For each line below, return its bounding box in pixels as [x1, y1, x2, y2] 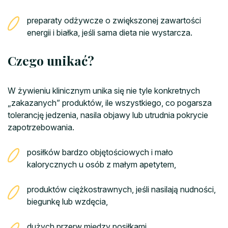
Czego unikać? [8, 52, 94, 69]
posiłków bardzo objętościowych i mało [27, 147, 173, 158]
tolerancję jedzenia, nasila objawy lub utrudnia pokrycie [8, 110, 208, 121]
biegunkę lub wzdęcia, [27, 196, 108, 207]
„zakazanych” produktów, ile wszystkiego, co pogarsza [8, 98, 212, 108]
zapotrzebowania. [8, 122, 74, 133]
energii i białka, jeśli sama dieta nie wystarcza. [27, 27, 192, 38]
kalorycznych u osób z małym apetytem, [27, 159, 176, 170]
